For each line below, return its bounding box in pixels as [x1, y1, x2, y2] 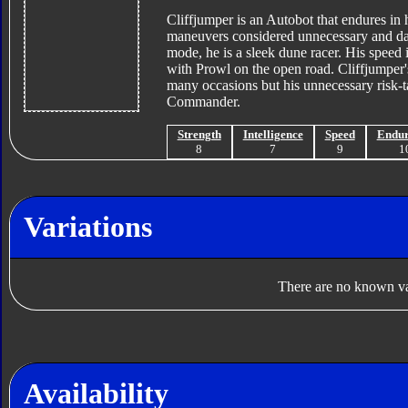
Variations [23, 210, 152, 244]
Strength [177, 127, 221, 141]
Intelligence [242, 127, 303, 141]
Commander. [166, 93, 240, 109]
